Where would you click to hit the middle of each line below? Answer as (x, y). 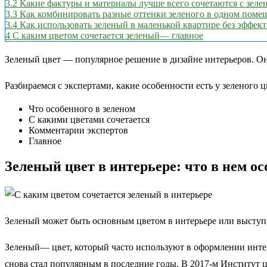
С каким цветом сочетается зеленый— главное (108, 35)
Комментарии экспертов (78, 130)
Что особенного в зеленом (82, 108)
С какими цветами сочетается (89, 119)
